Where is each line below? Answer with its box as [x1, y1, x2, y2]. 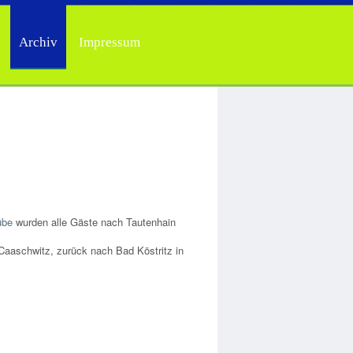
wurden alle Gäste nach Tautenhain [13, 214, 176, 229]
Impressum [79, 35, 140, 50]
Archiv [19, 35, 58, 50]
